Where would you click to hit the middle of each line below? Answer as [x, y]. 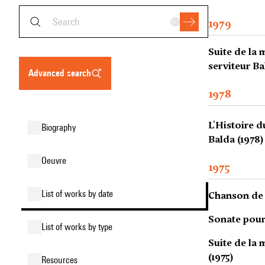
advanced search [62, 73]
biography [61, 127]
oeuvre [56, 161]
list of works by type [79, 227]
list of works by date [79, 194]
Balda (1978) [236, 139]
